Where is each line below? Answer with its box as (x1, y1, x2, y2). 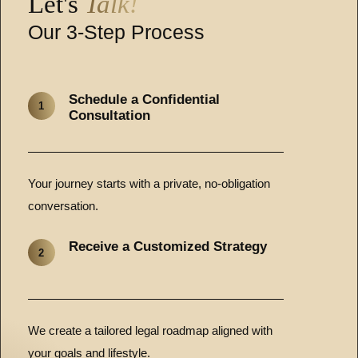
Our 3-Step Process (27, 20, 205, 43)
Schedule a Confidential (68, 92, 220, 108)
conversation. (27, 199, 98, 213)
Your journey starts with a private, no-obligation (27, 177, 270, 190)
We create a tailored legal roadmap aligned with (27, 323, 272, 337)
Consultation (68, 108, 150, 124)
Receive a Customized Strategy (68, 238, 267, 254)
